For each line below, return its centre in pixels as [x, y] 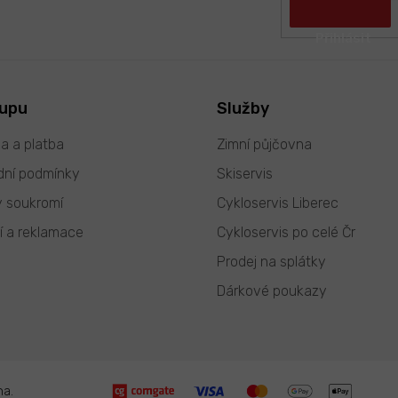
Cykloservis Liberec [278, 203]
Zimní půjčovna [264, 144]
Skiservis [245, 173]
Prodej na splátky [271, 261]
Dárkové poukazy [272, 291]
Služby [243, 108]
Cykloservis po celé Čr [286, 232]
